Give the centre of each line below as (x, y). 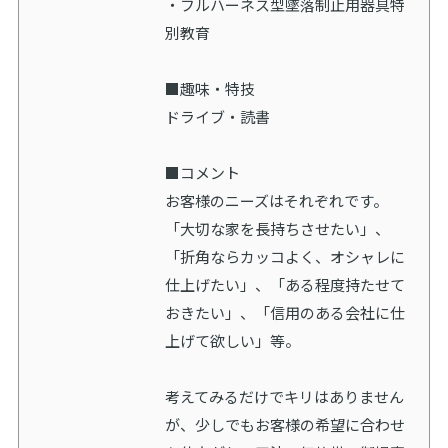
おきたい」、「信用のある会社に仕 (284, 313)
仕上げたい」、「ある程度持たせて (284, 285)
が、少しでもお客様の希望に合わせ (284, 425)
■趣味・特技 (209, 89)
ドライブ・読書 (217, 117)
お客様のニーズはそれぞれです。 (276, 201)
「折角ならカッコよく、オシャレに (284, 257)
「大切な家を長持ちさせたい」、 (277, 229)
